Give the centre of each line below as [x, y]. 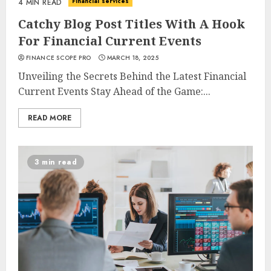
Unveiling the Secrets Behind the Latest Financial [132, 76]
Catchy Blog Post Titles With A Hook [132, 24]
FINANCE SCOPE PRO [59, 58]
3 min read [56, 162]
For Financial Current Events [110, 41]
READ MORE [50, 118]
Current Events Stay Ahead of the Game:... [114, 91]
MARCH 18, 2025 [132, 58]
